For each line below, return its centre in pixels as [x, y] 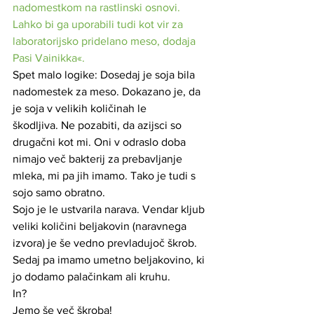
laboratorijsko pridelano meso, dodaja [105, 41]
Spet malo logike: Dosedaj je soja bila [105, 74]
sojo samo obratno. [60, 192]
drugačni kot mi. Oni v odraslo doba [101, 142]
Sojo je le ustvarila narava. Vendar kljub [110, 209]
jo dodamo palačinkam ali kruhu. [93, 276]
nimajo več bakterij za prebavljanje [99, 158]
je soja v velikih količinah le [81, 108]
